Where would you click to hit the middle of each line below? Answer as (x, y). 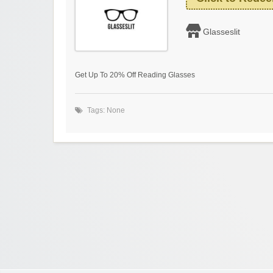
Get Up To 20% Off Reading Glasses (135, 75)
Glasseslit (222, 32)
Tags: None (106, 111)
